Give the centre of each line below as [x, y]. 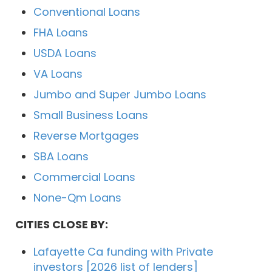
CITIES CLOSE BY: [62, 225]
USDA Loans [65, 53]
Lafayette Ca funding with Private [123, 252]
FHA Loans [61, 33]
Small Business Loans [91, 115]
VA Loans [58, 74]
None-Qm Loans [77, 198]
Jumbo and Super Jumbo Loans [120, 95]
